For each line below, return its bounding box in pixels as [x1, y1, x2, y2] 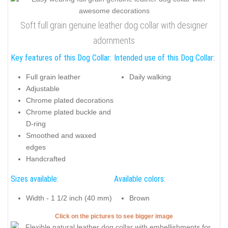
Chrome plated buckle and [26, 108, 111, 117]
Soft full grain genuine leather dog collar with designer [20, 19, 208, 31]
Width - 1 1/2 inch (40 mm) [26, 194, 112, 203]
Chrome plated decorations [26, 96, 113, 105]
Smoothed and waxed [26, 131, 96, 140]
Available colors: [114, 174, 165, 184]
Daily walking [129, 73, 171, 81]
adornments [93, 35, 135, 46]
